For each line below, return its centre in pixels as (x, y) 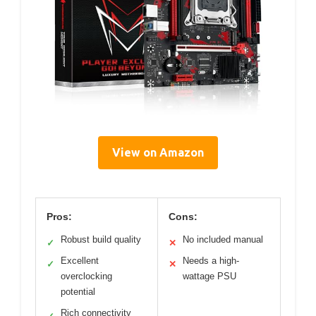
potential (78, 291)
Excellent (80, 260)
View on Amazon (158, 152)
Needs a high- (211, 260)
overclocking (86, 276)
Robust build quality (101, 239)
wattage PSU (209, 276)
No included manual (223, 239)
